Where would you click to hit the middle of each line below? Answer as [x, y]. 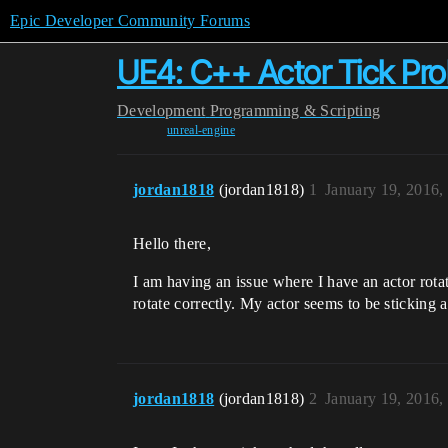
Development [161, 110]
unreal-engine [201, 130]
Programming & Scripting [295, 110]
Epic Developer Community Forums [130, 20]
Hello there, [172, 243]
